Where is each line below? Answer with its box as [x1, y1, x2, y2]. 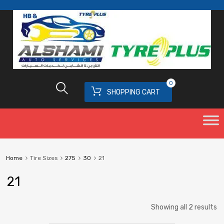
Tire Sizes [29, 154, 57, 161]
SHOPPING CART [107, 87, 160, 96]
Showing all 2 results [151, 203, 217, 212]
